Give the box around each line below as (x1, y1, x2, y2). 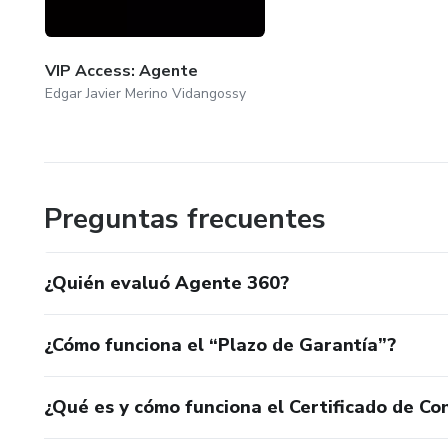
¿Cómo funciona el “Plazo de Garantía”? (44, 332, 396, 357)
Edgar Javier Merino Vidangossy (45, 83, 246, 103)
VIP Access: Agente (45, 59, 198, 82)
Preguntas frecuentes (44, 199, 326, 238)
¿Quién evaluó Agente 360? (44, 270, 289, 295)
